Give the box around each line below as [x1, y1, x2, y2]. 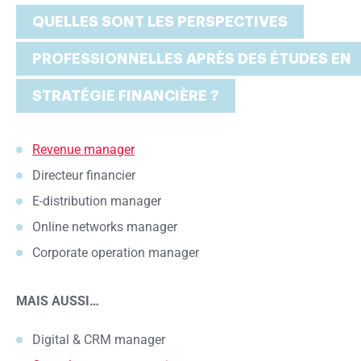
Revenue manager [32, 141, 135, 157]
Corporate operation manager [32, 244, 199, 260]
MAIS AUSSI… [16, 293, 99, 309]
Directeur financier [32, 167, 135, 183]
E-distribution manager [32, 193, 161, 209]
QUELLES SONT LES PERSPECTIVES [32, 14, 288, 29]
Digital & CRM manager [32, 332, 165, 348]
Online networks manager [32, 218, 177, 234]
